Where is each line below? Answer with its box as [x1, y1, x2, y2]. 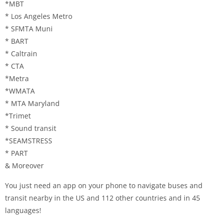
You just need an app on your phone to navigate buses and [5, 180, 203, 190]
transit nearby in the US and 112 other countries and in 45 [5, 193, 200, 203]
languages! [5, 205, 41, 215]
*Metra [5, 73, 29, 83]
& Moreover [5, 160, 44, 170]
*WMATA [5, 86, 35, 96]
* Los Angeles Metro [5, 11, 72, 21]
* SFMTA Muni [5, 23, 53, 33]
